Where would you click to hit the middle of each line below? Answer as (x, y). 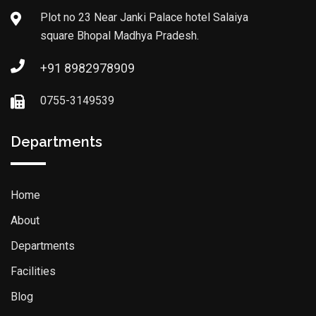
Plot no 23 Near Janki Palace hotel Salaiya (144, 18)
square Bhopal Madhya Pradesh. (120, 36)
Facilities (33, 272)
